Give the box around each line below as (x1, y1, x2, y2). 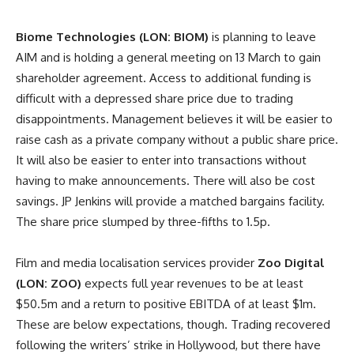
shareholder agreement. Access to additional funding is (16, 70, 311, 85)
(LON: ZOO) (16, 275, 81, 291)
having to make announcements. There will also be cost (16, 172, 315, 188)
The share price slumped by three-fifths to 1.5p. (16, 213, 270, 229)
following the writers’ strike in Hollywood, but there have (16, 337, 321, 352)
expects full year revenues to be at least (81, 275, 303, 291)
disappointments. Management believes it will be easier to (16, 111, 333, 126)
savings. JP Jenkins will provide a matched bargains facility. (16, 193, 325, 209)
